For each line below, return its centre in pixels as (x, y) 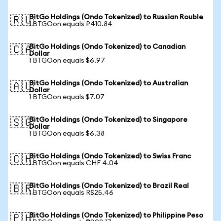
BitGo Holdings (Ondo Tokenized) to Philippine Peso (116, 216)
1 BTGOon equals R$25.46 (71, 193)
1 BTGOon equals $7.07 (67, 97)
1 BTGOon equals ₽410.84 (71, 24)
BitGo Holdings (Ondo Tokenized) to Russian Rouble (116, 17)
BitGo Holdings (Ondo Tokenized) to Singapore (108, 120)
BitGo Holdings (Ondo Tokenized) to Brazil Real (109, 186)
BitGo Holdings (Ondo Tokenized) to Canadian (107, 47)
